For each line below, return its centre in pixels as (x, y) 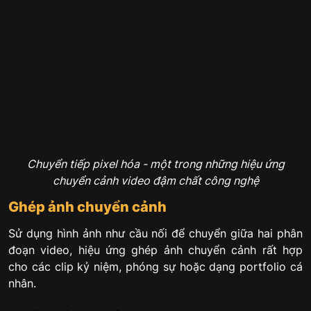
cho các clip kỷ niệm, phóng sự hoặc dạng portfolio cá (155, 267)
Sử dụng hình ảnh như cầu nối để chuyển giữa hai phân (155, 234)
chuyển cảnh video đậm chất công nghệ (155, 181)
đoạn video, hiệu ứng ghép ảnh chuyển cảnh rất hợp (155, 250)
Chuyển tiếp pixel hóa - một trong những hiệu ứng (155, 164)
